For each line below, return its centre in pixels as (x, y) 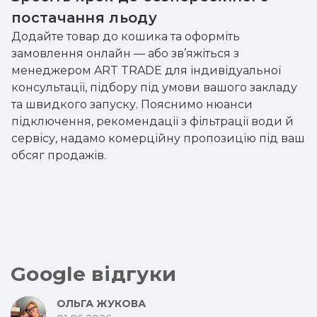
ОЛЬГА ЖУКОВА (101, 304)
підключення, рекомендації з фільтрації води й (152, 121)
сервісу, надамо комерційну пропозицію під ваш (158, 138)
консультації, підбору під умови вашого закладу (154, 87)
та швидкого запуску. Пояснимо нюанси (132, 104)
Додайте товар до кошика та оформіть (126, 36)
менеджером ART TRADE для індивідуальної (146, 70)
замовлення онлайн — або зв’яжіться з (125, 53)
